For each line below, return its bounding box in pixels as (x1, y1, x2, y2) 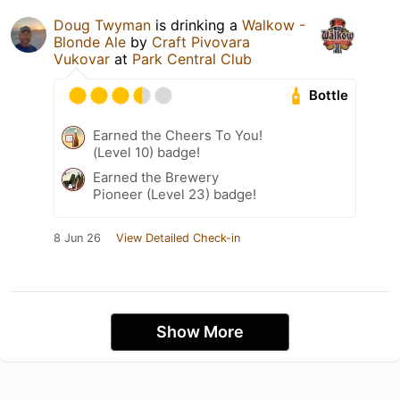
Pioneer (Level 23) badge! (93, 185, 256, 203)
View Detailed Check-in (116, 230, 240, 245)
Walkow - (242, 15, 305, 34)
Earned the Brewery (93, 168, 219, 186)
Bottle (309, 87, 349, 104)
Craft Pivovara (152, 32, 250, 51)
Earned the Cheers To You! (93, 126, 262, 144)
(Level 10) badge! (93, 143, 200, 161)
